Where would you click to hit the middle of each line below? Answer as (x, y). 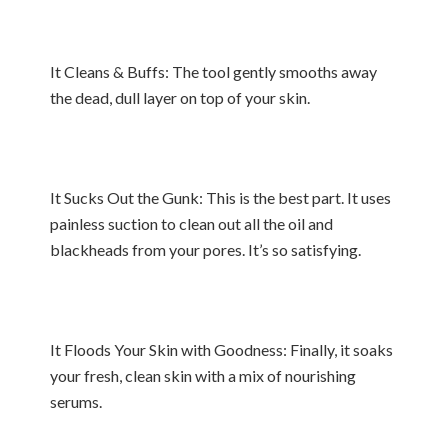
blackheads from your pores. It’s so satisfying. (205, 249)
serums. (76, 401)
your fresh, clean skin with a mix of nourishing (203, 375)
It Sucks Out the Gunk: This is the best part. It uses (220, 197)
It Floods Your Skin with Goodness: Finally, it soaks (221, 349)
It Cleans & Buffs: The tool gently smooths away (213, 71)
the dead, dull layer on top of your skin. (180, 97)
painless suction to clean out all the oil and (191, 223)
